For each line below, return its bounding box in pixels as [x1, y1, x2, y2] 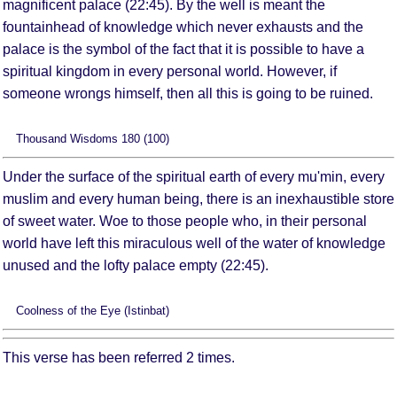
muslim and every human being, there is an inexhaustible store [3, 191, 394, 206]
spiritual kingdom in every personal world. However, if [3, 63, 337, 79]
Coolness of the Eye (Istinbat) [16, 303, 169, 317]
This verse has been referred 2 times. [3, 349, 235, 365]
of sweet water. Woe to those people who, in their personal [3, 213, 367, 229]
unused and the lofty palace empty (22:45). [3, 257, 269, 273]
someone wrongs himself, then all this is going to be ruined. [3, 85, 373, 101]
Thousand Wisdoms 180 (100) [16, 131, 169, 145]
